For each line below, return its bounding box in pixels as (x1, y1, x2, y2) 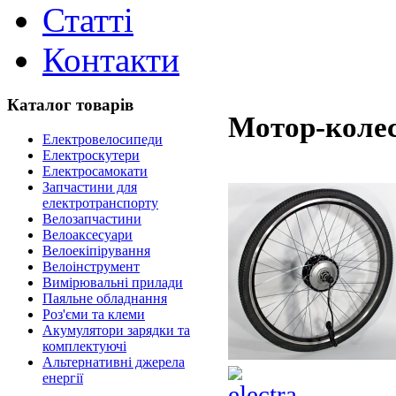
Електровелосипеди (42, 131, 163, 147)
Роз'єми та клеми (42, 306, 145, 322)
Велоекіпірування (42, 242, 150, 258)
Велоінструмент (42, 258, 140, 274)
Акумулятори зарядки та (42, 322, 190, 338)
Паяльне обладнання (42, 290, 167, 306)
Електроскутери (42, 147, 140, 163)
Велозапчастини (42, 210, 141, 226)
